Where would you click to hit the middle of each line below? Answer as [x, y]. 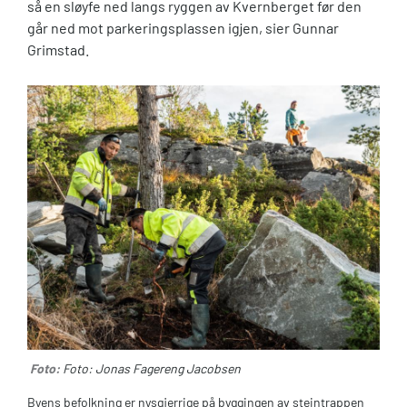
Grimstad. [58, 50]
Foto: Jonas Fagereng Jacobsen [152, 369]
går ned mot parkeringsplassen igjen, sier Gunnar [183, 28]
